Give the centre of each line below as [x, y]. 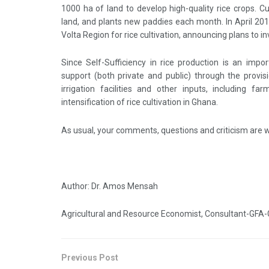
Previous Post [90, 258]
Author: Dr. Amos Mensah [110, 186]
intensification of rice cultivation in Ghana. [140, 102]
